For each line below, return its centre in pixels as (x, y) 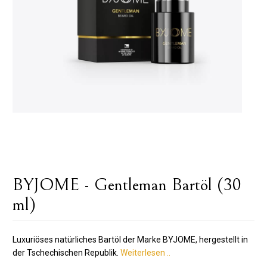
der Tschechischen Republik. (65, 253)
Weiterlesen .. (145, 253)
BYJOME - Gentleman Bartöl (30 (127, 185)
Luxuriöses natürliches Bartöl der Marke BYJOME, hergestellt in (130, 240)
